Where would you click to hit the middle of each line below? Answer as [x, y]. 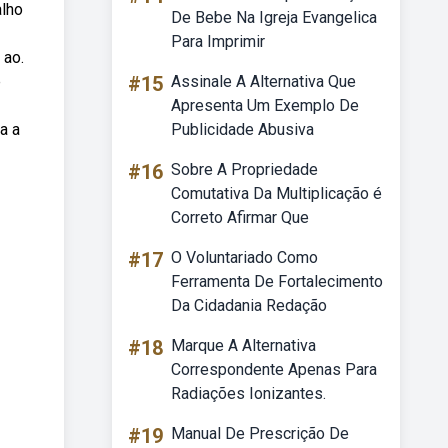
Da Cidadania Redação [249, 305]
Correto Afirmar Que [240, 217]
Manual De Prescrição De [260, 433]
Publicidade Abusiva [242, 129]
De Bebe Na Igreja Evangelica [274, 17]
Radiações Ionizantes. [248, 393]
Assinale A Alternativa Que [263, 81]
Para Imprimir [218, 41]
